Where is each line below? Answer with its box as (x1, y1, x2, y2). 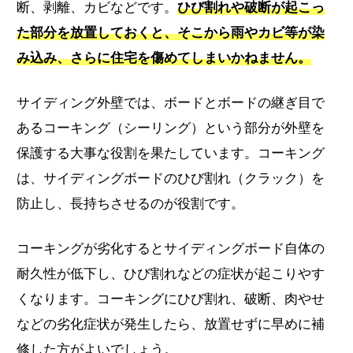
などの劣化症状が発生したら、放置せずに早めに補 (17, 316, 325, 332)
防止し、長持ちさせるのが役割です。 (17, 195, 245, 211)
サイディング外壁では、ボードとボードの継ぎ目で (17, 95, 325, 110)
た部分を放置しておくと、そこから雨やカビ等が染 (17, 24, 325, 40)
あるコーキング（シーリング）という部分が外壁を (17, 120, 325, 136)
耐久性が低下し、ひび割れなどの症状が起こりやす (17, 266, 325, 281)
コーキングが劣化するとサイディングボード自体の (17, 240, 325, 256)
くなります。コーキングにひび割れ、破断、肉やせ (17, 291, 325, 307)
